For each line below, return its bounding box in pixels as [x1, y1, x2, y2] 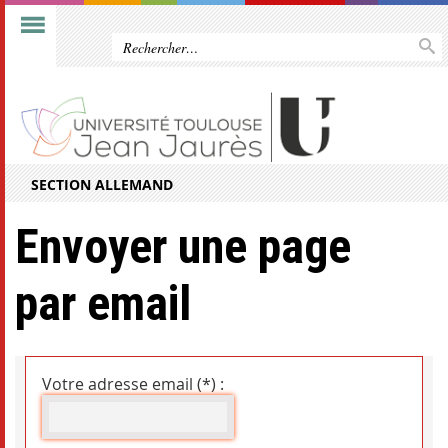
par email [15, 275, 191, 333]
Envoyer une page [15, 218, 351, 276]
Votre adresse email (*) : [42, 373, 224, 396]
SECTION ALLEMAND [31, 175, 173, 195]
